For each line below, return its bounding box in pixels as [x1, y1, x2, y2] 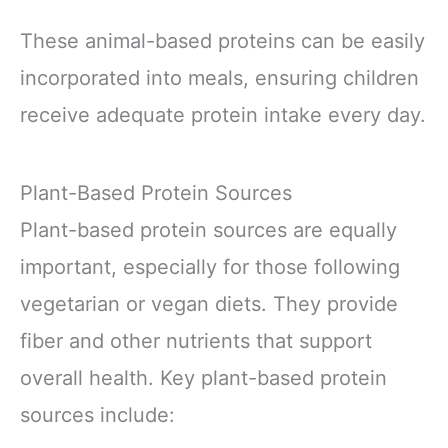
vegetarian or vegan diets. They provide [20, 291, 398, 316]
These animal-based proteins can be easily [20, 29, 425, 54]
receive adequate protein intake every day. [20, 103, 426, 128]
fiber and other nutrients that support [20, 328, 372, 353]
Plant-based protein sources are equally [20, 217, 397, 242]
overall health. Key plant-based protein [20, 365, 387, 390]
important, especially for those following [20, 254, 400, 279]
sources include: [20, 402, 175, 427]
